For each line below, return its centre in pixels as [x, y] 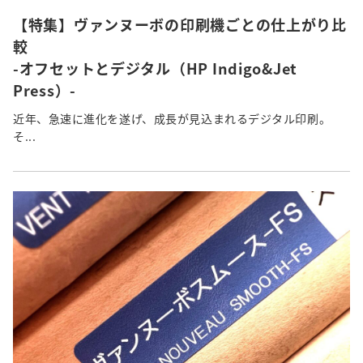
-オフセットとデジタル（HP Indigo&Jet [155, 68]
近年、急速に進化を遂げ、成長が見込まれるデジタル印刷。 [172, 118]
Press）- [45, 90]
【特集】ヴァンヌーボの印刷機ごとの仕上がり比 [180, 24]
